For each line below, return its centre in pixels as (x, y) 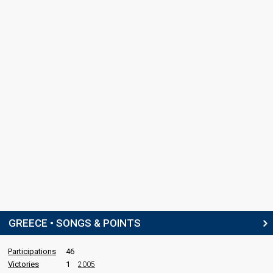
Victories (23, 264)
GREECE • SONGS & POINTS (75, 223)
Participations (32, 251)
